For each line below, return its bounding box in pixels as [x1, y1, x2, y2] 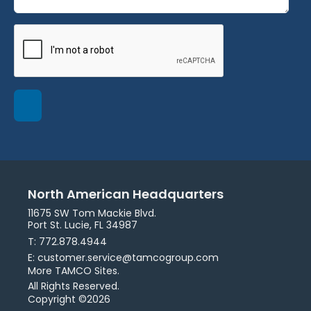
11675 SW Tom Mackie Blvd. [28, 206, 156, 221]
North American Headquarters [28, 185, 224, 203]
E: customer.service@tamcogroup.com [28, 251, 219, 265]
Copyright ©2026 [28, 292, 110, 307]
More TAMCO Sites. [28, 264, 119, 278]
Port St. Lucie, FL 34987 [28, 218, 137, 233]
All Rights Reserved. [28, 279, 119, 294]
